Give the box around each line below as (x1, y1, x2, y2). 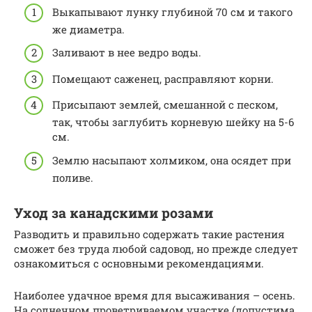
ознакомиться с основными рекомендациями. (14, 256, 264, 270)
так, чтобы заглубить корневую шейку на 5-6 (52, 115, 294, 130)
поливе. (52, 170, 93, 185)
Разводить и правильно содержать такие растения (14, 226, 285, 241)
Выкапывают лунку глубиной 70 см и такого (52, 4, 292, 19)
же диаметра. (52, 22, 125, 36)
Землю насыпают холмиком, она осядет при (52, 153, 291, 167)
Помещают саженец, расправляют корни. (52, 71, 274, 86)
